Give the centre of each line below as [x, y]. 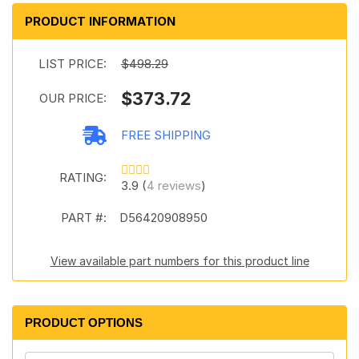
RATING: [83, 177]
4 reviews [174, 186]
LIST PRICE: [73, 64]
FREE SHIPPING [166, 135]
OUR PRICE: [73, 98]
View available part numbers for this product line [179, 261]
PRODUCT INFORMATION [100, 21]
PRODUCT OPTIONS [84, 323]
